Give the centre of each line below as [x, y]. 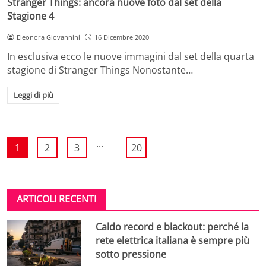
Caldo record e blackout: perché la [172, 227]
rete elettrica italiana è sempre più [173, 241]
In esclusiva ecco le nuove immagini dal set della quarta [131, 56]
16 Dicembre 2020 [121, 37]
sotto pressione [131, 254]
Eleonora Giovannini [48, 37]
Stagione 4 [31, 16]
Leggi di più [33, 95]
